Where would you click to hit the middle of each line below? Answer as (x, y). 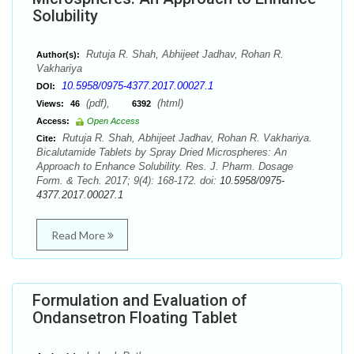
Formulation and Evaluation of (140, 300)
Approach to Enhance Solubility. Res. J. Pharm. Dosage (165, 166)
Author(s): (58, 55)
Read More (79, 235)
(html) (169, 103)
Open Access (113, 121)
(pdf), (107, 103)
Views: (50, 104)
